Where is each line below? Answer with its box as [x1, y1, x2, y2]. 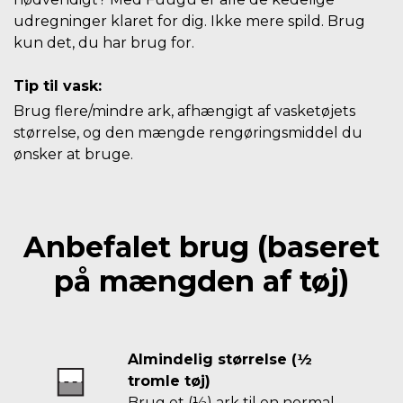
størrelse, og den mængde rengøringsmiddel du [13, 124, 363, 141]
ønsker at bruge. [13, 146, 133, 163]
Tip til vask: [13, 77, 102, 94]
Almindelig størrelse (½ [128, 351, 312, 368]
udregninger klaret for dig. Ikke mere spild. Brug [13, 13, 365, 30]
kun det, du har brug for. [13, 34, 194, 51]
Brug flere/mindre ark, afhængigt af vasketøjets [13, 103, 355, 120]
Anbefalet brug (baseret [23, 229, 380, 264]
